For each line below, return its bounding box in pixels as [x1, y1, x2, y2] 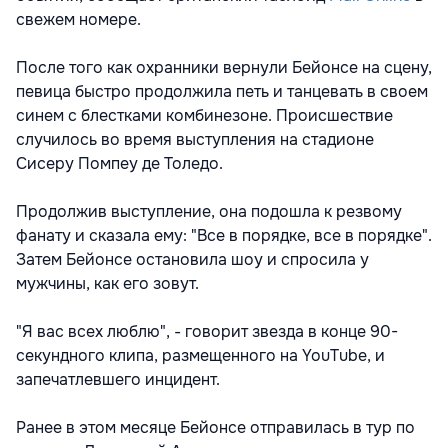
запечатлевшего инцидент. [16, 369, 220, 390]
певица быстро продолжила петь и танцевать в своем [16, 81, 428, 102]
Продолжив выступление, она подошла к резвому [16, 201, 402, 222]
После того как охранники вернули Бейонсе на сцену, [16, 57, 432, 78]
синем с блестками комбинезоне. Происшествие [16, 105, 393, 126]
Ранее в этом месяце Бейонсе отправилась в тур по [16, 417, 415, 438]
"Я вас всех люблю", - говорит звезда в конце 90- [16, 321, 398, 342]
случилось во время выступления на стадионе [16, 129, 374, 150]
